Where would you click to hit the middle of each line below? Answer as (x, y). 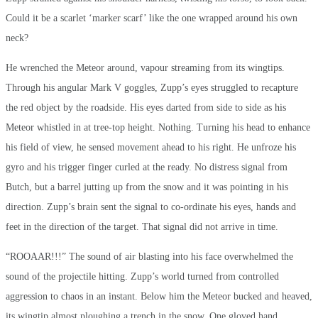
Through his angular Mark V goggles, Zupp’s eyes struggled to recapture (152, 87)
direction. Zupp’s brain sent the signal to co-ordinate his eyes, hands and (151, 207)
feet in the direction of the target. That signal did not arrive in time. (142, 226)
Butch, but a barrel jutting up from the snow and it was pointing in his (147, 187)
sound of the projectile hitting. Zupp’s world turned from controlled (142, 276)
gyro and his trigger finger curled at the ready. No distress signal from (147, 167)
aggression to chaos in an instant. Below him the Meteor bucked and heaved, (159, 296)
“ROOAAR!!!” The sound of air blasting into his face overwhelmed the (149, 256)
